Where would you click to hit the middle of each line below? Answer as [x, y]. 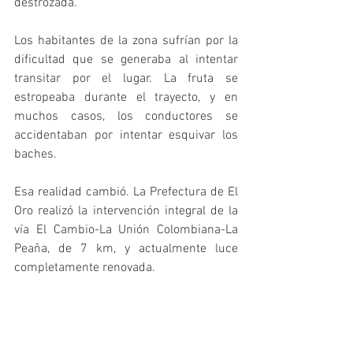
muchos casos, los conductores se [126, 117]
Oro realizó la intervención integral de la [126, 212]
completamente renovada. [86, 268]
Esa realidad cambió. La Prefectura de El [126, 193]
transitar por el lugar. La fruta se [126, 79]
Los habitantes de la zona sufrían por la [126, 41]
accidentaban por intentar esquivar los [126, 136]
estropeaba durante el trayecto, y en [126, 98]
